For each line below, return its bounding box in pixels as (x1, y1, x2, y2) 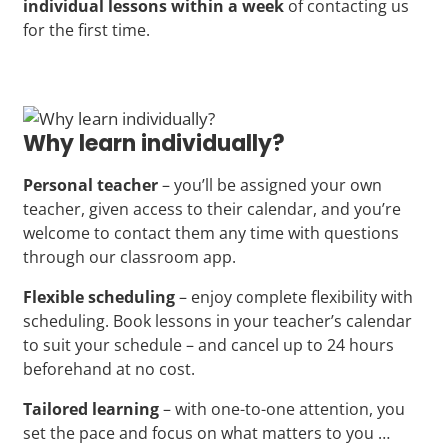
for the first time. (23, 18, 150, 41)
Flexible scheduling (23, 285, 175, 308)
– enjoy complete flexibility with (175, 285, 413, 308)
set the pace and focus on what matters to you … (23, 421, 390, 444)
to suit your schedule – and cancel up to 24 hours (23, 333, 394, 356)
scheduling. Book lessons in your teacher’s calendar (23, 309, 412, 332)
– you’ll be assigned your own (158, 173, 382, 196)
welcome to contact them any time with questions (23, 221, 399, 244)
